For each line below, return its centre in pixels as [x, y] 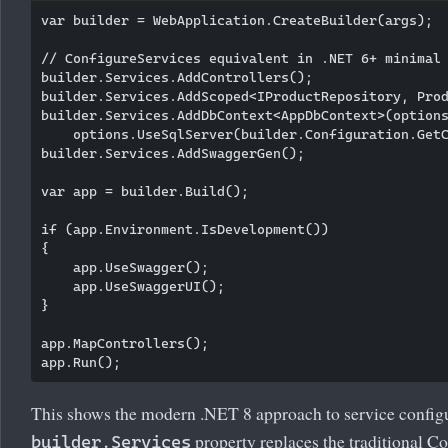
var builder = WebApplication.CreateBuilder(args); [237, 19]
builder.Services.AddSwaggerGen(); [173, 152]
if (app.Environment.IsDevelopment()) [185, 228]
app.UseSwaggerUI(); [133, 285]
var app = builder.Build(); [145, 190]
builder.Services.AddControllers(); [177, 76]
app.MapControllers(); [125, 342]
